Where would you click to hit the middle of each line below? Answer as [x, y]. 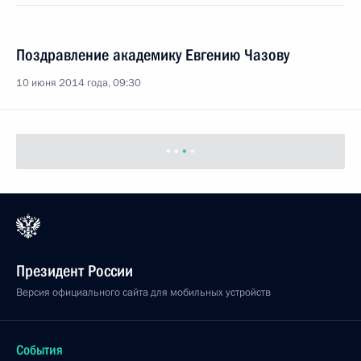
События [39, 350]
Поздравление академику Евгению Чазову [153, 55]
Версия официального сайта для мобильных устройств [143, 293]
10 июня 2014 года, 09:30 [79, 83]
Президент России [75, 271]
